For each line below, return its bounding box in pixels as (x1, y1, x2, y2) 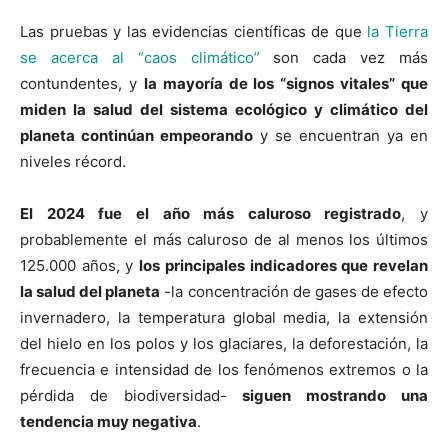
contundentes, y (20, 74, 144, 94)
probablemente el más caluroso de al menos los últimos (20, 230, 428, 250)
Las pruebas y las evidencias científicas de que (20, 22, 368, 42)
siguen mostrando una (242, 386, 429, 406)
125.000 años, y (20, 256, 140, 276)
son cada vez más (259, 48, 428, 68)
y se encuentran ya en (253, 126, 428, 146)
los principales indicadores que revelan (139, 256, 429, 276)
